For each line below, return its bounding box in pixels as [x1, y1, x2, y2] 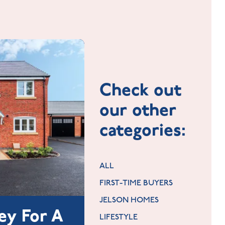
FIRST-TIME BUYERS [99, 178, 173, 188]
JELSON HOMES [99, 195, 159, 205]
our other [99, 99, 177, 121]
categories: [99, 120, 186, 141]
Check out [99, 79, 182, 101]
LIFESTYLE [99, 212, 138, 222]
